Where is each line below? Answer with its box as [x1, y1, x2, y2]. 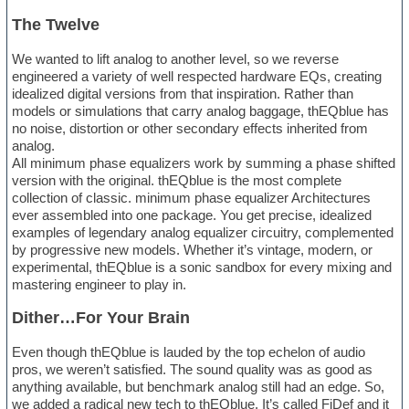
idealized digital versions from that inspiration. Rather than [12, 86, 354, 102]
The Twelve [12, 16, 100, 35]
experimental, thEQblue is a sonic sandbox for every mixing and [12, 259, 393, 276]
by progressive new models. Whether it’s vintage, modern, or [12, 242, 373, 258]
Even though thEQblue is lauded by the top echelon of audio [12, 344, 366, 361]
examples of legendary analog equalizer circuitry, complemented [12, 225, 394, 241]
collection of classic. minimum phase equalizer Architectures [12, 190, 372, 206]
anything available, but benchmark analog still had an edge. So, [12, 379, 385, 395]
